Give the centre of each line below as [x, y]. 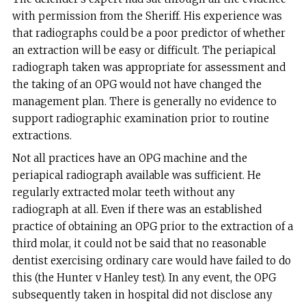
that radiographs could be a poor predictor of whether [149, 33]
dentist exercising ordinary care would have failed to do [151, 261]
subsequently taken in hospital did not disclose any [142, 295]
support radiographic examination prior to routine [140, 119]
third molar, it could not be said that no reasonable [139, 244]
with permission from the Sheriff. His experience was [147, 16]
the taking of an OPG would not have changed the [137, 85]
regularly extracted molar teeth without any [123, 193]
